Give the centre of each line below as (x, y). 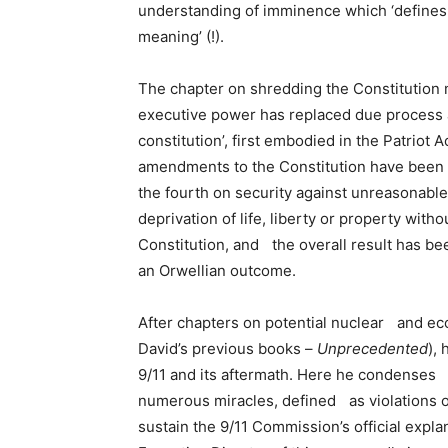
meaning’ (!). (181, 37)
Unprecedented (372, 349)
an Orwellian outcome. (217, 271)
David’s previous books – (227, 349)
